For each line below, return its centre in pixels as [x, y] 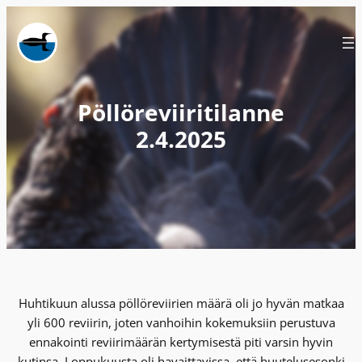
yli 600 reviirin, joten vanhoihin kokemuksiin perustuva [181, 322]
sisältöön [31, 35]
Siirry [20, 15]
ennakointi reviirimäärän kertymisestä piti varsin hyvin [181, 341]
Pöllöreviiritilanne [181, 112]
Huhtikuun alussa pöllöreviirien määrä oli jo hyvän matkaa [181, 303]
